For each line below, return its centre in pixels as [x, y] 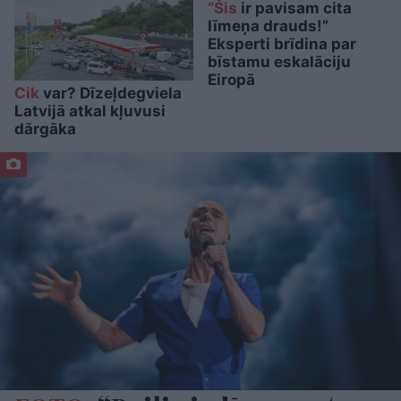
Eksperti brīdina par [282, 43]
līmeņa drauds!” [268, 26]
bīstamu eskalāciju [279, 61]
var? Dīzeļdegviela [111, 93]
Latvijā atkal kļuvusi [90, 111]
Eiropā [231, 79]
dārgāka [45, 128]
